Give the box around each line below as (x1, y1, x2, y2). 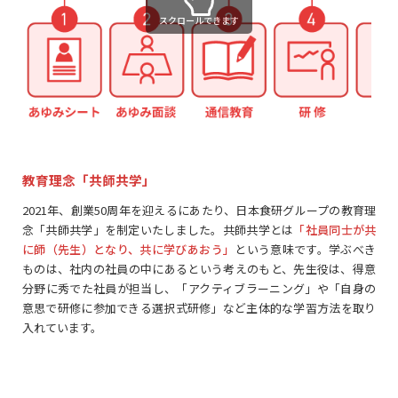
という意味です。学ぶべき (235, 241, 377, 259)
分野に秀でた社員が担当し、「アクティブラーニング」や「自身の (21, 280, 377, 298)
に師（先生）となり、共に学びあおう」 (21, 241, 235, 259)
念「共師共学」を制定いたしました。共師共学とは (21, 221, 294, 239)
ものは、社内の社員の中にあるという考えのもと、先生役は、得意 (21, 260, 377, 278)
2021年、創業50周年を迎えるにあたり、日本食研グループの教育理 (21, 202, 377, 219)
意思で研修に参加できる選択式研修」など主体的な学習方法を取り (21, 299, 377, 317)
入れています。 (21, 319, 102, 337)
